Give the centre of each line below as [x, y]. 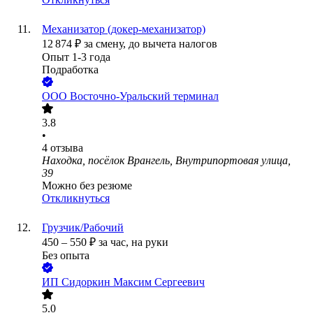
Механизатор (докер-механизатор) [124, 29]
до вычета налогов [173, 44]
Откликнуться [76, 198]
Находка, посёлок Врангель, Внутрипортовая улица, [166, 161]
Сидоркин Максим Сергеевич [133, 282]
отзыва [67, 148]
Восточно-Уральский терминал [144, 96]
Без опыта [66, 256]
